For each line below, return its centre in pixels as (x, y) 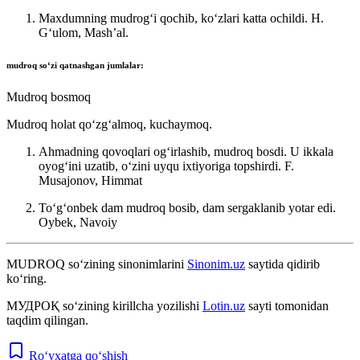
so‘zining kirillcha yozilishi (131, 305)
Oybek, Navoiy (78, 222)
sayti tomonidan (287, 305)
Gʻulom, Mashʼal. (84, 32)
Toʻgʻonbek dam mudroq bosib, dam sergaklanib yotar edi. (187, 207)
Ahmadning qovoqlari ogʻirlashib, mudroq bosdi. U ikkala (186, 151)
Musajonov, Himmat (90, 180)
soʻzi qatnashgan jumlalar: (92, 65)
